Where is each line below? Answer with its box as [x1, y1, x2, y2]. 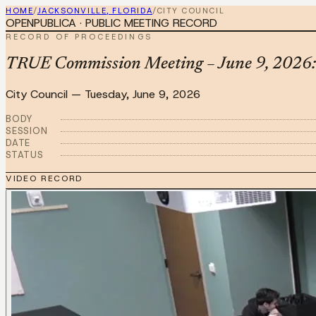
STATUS [6, 148, 44, 161]
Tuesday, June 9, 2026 [85, 86, 200, 102]
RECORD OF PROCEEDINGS [6, 32, 152, 42]
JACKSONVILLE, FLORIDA [37, 6, 153, 16]
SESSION [6, 124, 48, 137]
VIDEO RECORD [6, 172, 83, 184]
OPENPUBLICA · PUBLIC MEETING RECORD [6, 16, 217, 30]
